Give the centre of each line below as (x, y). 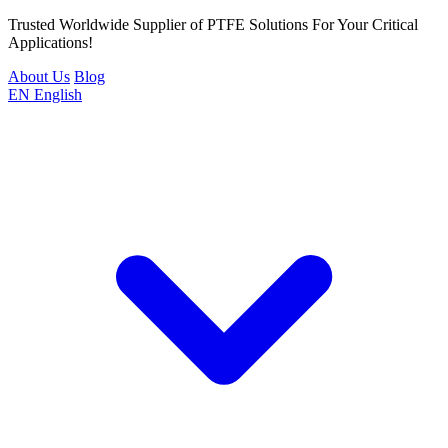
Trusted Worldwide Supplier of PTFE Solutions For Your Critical (213, 24)
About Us (39, 76)
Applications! (50, 42)
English (58, 94)
